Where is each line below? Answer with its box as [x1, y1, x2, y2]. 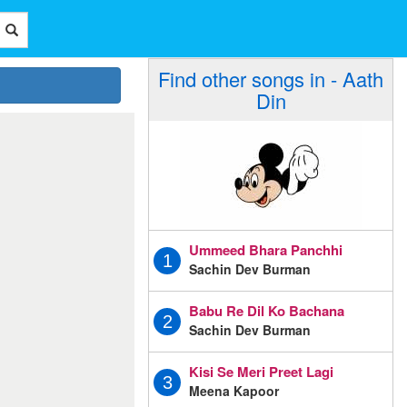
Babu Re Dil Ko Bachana [189, 300, 344, 321]
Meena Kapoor [189, 381, 279, 400]
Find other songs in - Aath [158, 65, 383, 93]
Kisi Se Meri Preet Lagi [189, 361, 333, 382]
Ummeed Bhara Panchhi [189, 239, 342, 260]
